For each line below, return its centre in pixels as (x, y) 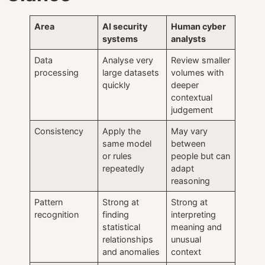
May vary (190, 131)
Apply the (122, 131)
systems (120, 38)
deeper (185, 85)
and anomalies (131, 251)
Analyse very (128, 60)
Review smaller (201, 60)
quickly (117, 85)
